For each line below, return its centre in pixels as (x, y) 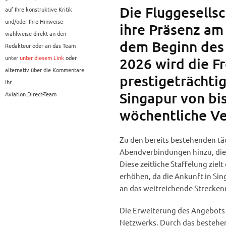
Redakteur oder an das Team (40, 46)
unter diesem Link (42, 58)
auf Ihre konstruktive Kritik (39, 9)
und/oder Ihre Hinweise (34, 21)
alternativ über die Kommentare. (45, 70)
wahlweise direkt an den (36, 34)
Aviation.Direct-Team (31, 94)
